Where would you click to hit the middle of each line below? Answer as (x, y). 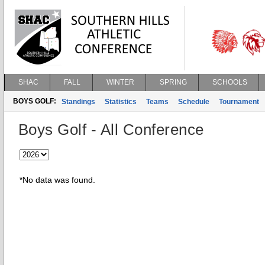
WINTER (120, 82)
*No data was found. (57, 180)
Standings (78, 102)
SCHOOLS (230, 82)
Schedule (194, 102)
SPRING (173, 82)
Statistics (121, 102)
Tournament (239, 102)
